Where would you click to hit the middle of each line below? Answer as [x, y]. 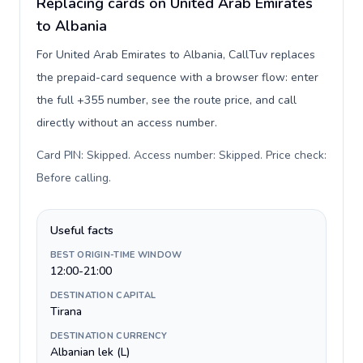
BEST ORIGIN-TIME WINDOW [116, 255]
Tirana [66, 312]
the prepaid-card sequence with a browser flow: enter [177, 77]
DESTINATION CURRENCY [109, 336]
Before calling [73, 178]
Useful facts [82, 231]
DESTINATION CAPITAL [103, 295]
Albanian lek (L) [90, 352]
